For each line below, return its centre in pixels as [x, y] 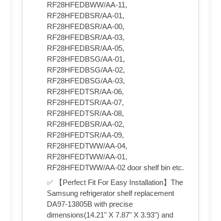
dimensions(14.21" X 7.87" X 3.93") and [110, 215]
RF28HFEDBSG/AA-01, [86, 59]
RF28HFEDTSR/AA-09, [85, 135]
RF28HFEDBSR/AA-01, [86, 16]
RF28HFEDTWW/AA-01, [87, 157]
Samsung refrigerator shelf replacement [110, 193]
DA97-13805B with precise [90, 204]
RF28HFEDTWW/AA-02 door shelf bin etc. [115, 168]
